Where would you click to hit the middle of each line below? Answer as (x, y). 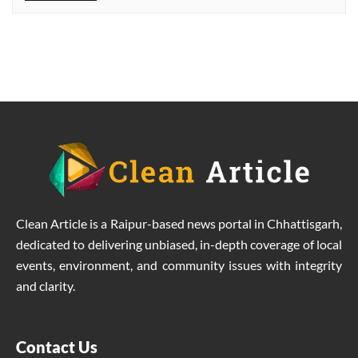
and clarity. (46, 285)
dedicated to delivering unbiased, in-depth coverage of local (179, 244)
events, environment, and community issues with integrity (179, 265)
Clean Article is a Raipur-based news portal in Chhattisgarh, (179, 223)
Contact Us (57, 346)
